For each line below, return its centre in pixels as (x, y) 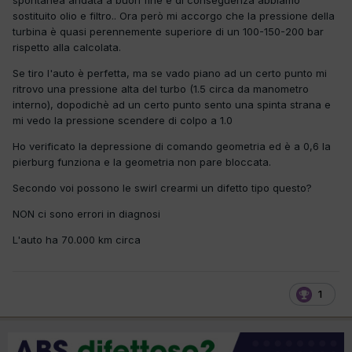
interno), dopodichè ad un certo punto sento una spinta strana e (172, 105)
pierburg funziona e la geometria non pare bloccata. (142, 162)
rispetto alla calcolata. (67, 48)
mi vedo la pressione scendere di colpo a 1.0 (123, 121)
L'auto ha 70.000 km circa (77, 240)
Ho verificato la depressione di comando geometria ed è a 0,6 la (172, 147)
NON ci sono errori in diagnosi (86, 214)
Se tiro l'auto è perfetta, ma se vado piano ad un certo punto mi (170, 73)
